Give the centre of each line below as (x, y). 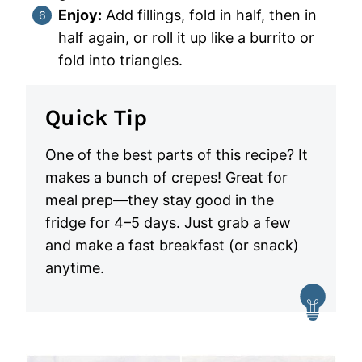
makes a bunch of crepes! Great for (166, 177)
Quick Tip (96, 118)
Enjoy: (80, 15)
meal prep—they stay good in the (160, 200)
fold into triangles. (120, 60)
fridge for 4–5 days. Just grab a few (168, 223)
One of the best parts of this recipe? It (177, 155)
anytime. (75, 268)
